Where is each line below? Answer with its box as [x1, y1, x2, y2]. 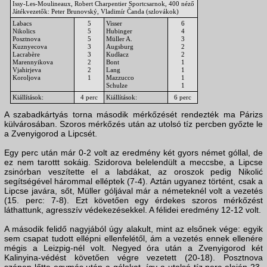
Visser [106, 20, 122, 27]
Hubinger [106, 27, 132, 35]
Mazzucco [106, 74, 134, 82]
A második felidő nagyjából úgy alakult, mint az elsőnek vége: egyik [4, 224, 263, 234]
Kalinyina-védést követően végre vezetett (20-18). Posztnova [4, 253, 263, 263]
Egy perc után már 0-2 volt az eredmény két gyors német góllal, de [4, 148, 263, 158]
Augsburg [106, 43, 133, 51]
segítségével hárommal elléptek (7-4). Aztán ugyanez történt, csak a [4, 176, 263, 187]
